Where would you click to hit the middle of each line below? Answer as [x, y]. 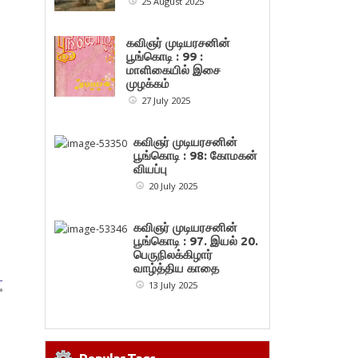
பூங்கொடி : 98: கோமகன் [196, 156]
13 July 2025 [171, 285]
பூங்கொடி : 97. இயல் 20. [196, 241]
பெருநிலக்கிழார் [173, 255]
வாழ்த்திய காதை [177, 268]
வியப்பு [151, 169]
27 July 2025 [164, 101]
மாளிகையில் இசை [174, 70]
